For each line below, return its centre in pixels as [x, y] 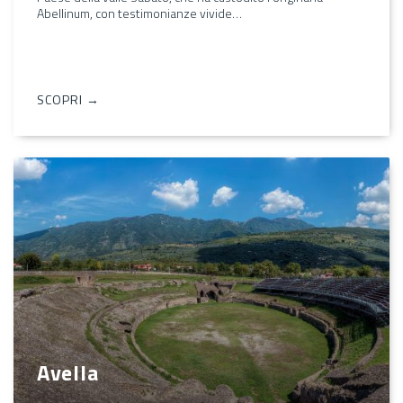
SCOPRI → [68, 99]
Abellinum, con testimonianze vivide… [139, 13]
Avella [68, 372]
